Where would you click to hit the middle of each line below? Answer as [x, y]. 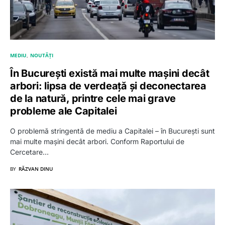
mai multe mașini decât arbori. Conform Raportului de [97, 141]
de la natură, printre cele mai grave [93, 98]
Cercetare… [29, 152]
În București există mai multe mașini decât [110, 73]
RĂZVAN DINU [36, 168]
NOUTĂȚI [42, 55]
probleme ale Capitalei [64, 111]
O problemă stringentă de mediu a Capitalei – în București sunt [113, 131]
